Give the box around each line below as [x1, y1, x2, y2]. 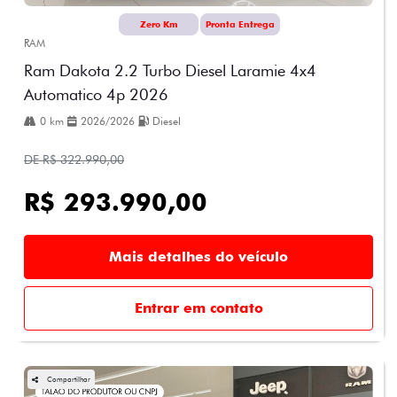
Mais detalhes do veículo [109, 247, 288, 265]
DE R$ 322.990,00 [24, 152, 124, 167]
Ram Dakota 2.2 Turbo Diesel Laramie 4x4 [24, 60, 316, 80]
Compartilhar [47, 374, 90, 384]
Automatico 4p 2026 [24, 84, 168, 104]
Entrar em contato [134, 299, 263, 316]
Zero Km [140, 18, 177, 29]
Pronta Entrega [206, 18, 275, 29]
